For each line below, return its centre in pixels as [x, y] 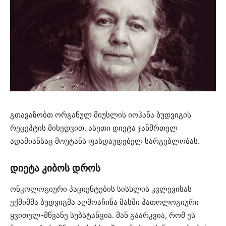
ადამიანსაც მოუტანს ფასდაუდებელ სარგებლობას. [105, 141]
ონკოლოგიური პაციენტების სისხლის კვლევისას [101, 189]
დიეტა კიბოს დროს [55, 168]
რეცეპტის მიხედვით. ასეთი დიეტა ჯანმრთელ [94, 128]
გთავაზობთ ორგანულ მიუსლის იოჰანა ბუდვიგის [101, 115]
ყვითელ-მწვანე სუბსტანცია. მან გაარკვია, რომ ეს [103, 215]
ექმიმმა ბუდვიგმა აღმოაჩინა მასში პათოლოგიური [104, 202]
